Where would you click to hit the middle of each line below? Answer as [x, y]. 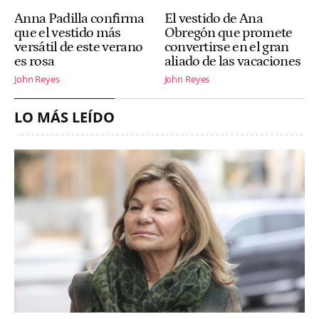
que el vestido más [68, 33]
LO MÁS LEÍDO [64, 117]
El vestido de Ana [213, 19]
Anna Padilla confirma [79, 19]
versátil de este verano [79, 47]
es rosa [35, 62]
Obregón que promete [228, 33]
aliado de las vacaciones [232, 62]
